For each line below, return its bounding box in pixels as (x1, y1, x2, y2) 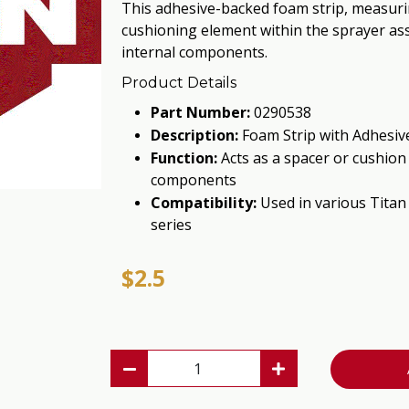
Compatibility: (150, 193, 257, 213)
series (150, 215, 192, 235)
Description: (150, 125, 238, 145)
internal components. (121, 42, 267, 62)
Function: (150, 148, 217, 168)
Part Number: (150, 102, 250, 122)
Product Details (121, 74, 236, 91)
